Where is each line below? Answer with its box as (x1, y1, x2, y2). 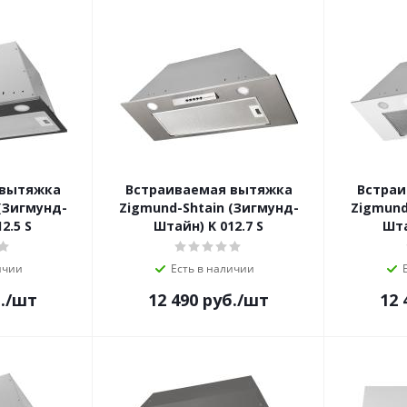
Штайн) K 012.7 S (154, 217, 263, 235)
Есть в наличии (170, 261, 254, 277)
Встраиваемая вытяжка (124, 181, 293, 199)
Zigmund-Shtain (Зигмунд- (118, 199, 299, 217)
